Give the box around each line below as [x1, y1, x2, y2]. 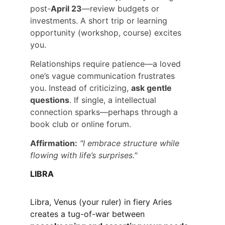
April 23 [51, 4, 82, 14]
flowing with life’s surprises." [30, 150, 137, 160]
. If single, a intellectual [69, 95, 159, 105]
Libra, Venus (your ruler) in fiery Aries [30, 197, 174, 207]
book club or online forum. [30, 119, 131, 130]
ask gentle [131, 83, 174, 93]
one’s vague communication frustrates [30, 71, 177, 81]
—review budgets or [82, 4, 162, 14]
